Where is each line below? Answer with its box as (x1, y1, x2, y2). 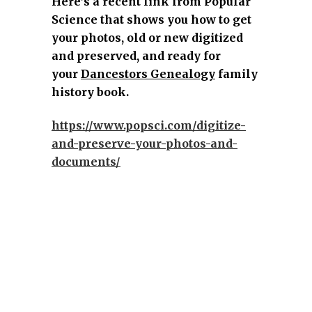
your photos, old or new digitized (52, 31, 243, 45)
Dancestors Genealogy (81, 67, 215, 81)
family (215, 67, 258, 81)
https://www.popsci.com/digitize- (52, 118, 246, 132)
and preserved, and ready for (52, 49, 221, 63)
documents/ (52, 155, 120, 169)
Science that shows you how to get (52, 13, 251, 26)
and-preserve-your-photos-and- (52, 136, 237, 150)
